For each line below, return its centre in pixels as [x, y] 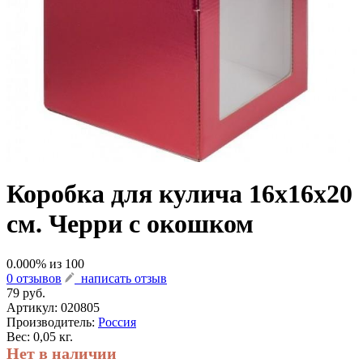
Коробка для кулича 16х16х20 [179, 194]
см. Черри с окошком [130, 224]
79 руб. [26, 293]
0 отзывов [34, 278]
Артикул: [34, 307]
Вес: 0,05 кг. [40, 336]
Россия [117, 322]
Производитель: [52, 322]
